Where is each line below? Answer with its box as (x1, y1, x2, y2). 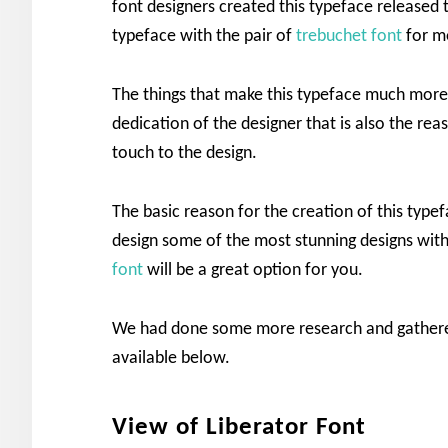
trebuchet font (296, 27, 402, 46)
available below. (112, 349, 230, 368)
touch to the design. (112, 144, 257, 163)
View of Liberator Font (112, 415, 366, 440)
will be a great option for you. (143, 261, 363, 280)
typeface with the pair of (112, 27, 296, 46)
